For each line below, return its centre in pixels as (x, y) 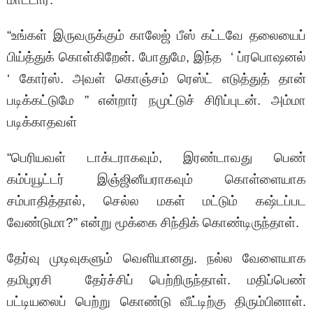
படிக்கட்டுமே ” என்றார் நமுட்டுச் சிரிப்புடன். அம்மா (156, 101)
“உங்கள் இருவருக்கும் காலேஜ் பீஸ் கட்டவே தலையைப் (156, 36)
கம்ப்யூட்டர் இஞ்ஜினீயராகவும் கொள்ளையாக (156, 180)
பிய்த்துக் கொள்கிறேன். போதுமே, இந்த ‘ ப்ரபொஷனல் (156, 57)
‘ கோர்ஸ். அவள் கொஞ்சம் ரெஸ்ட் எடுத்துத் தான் (156, 79)
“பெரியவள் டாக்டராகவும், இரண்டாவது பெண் (156, 158)
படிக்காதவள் (42, 122)
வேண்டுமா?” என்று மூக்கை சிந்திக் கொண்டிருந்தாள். (153, 223)
